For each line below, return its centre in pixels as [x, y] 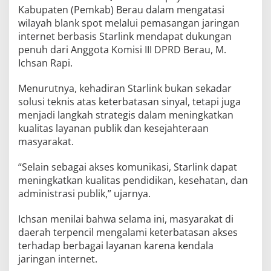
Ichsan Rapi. [45, 63]
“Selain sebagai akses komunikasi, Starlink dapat [128, 167]
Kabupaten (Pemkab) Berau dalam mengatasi [121, 10]
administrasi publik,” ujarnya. [84, 194]
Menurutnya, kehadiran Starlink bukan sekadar [125, 89]
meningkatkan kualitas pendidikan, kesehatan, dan [133, 181]
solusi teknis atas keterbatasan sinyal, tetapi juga [129, 102]
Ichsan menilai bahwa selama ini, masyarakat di [126, 219]
